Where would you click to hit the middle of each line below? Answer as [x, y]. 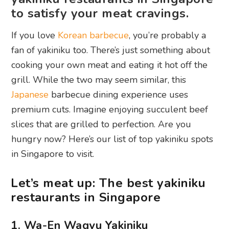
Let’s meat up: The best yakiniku [108, 183]
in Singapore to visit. [53, 154]
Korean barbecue [94, 36]
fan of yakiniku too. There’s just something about [111, 50]
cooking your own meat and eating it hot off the [110, 65]
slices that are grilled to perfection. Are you [101, 124]
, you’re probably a [168, 36]
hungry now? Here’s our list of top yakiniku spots [112, 139]
